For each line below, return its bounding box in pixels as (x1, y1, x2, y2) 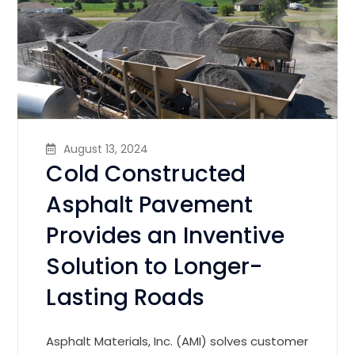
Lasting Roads (46, 282, 204, 314)
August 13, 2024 (63, 141, 149, 158)
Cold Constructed (46, 158, 246, 190)
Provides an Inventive (46, 220, 285, 252)
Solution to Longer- (46, 251, 263, 283)
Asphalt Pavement (46, 189, 254, 221)
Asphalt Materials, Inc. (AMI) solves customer (46, 333, 309, 350)
